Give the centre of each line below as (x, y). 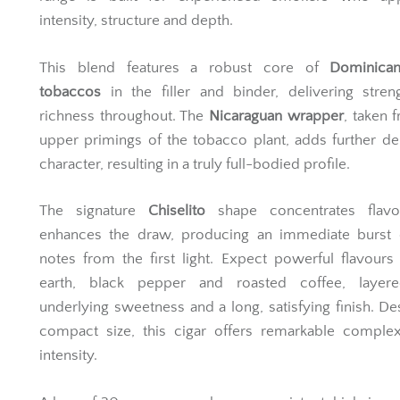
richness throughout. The (125, 116)
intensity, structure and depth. (136, 21)
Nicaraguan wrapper (276, 116)
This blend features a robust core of (185, 67)
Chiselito (177, 211)
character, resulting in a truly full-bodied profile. (195, 164)
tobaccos (70, 92)
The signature (94, 211)
